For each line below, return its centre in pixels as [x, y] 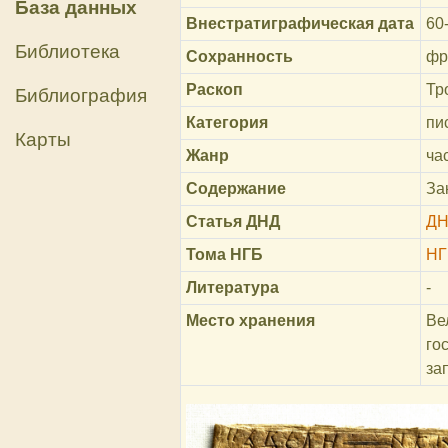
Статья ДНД [233, 221]
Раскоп [215, 89]
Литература [233, 287]
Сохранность [240, 56]
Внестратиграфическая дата [300, 23]
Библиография [81, 95]
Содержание [236, 188]
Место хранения [251, 320]
